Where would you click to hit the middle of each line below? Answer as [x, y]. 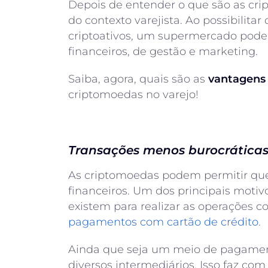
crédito [240, 222]
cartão [184, 222]
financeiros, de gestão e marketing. [163, 51]
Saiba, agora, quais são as [138, 79]
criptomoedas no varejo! [133, 95]
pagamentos [103, 222]
